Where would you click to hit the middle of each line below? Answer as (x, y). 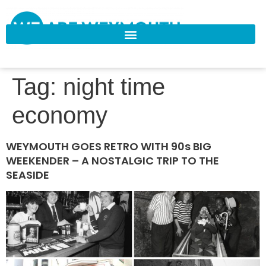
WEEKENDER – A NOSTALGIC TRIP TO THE (113, 161)
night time (114, 87)
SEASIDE (28, 175)
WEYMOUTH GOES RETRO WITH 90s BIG (109, 147)
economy (60, 115)
